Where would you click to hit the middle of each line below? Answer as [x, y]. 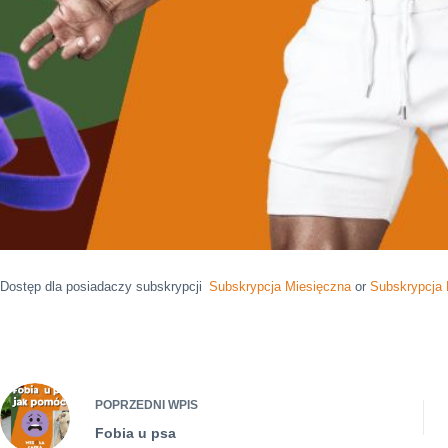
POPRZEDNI [131, 404]
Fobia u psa [135, 432]
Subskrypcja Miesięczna [280, 286]
